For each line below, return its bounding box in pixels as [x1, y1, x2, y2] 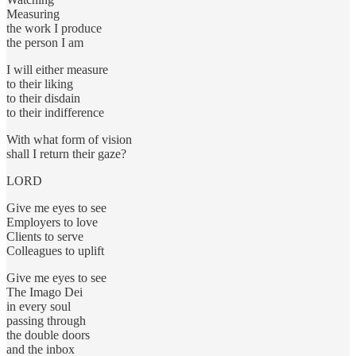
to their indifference [6, 106, 104, 120]
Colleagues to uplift [6, 244, 104, 258]
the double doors [6, 328, 90, 342]
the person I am [6, 36, 83, 50]
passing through [6, 314, 86, 328]
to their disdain [6, 91, 80, 106]
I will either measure [6, 63, 108, 77]
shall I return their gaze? [6, 147, 126, 161]
